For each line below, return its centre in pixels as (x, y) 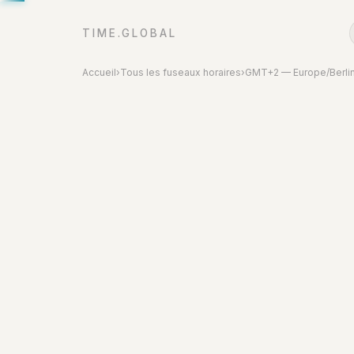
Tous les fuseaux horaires (181, 72)
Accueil (99, 72)
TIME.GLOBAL (130, 33)
